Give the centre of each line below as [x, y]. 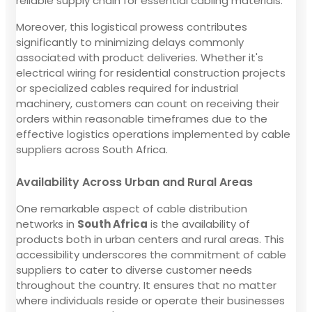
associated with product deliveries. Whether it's [140, 57]
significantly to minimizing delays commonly [130, 42]
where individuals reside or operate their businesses [150, 300]
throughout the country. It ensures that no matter [146, 285]
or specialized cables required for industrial [127, 88]
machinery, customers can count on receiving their [148, 103]
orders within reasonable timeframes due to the [142, 118]
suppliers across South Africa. [92, 149]
